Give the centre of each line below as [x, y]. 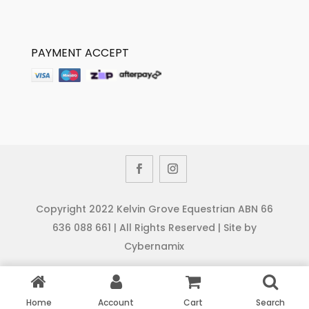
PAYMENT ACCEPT [80, 52]
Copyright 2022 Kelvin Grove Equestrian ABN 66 [154, 209]
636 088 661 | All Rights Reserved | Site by [154, 227]
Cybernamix [154, 246]
